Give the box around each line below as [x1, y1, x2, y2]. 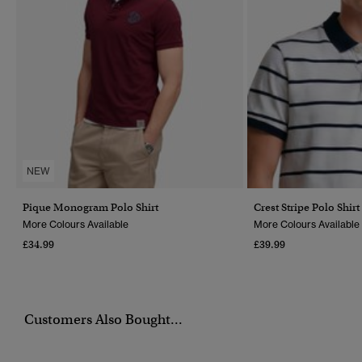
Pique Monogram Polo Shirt [23, 200, 158, 214]
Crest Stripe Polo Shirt [254, 200, 360, 214]
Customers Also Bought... [24, 310, 183, 328]
